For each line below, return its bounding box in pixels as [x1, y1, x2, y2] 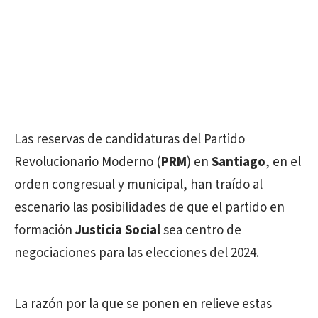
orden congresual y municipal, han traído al [14, 175, 263, 194]
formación [14, 220, 75, 240]
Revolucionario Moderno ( [14, 152, 161, 172]
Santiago [212, 152, 265, 172]
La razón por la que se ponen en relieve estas [14, 294, 272, 314]
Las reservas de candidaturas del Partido [14, 129, 245, 149]
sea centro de [160, 220, 241, 240]
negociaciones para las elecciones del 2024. [14, 243, 259, 263]
